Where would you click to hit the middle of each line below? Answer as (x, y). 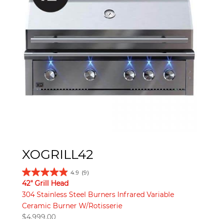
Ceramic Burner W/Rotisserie (72, 206)
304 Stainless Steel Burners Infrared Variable (98, 194)
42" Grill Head (45, 183)
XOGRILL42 (57, 154)
